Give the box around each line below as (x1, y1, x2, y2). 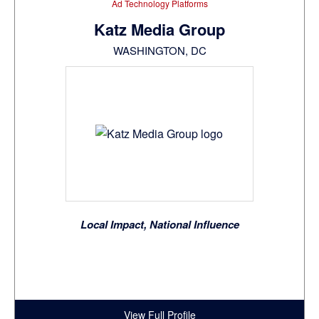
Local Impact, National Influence (80, 216, 239, 233)
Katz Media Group (94, 18, 225, 41)
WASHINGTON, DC (113, 43, 206, 58)
